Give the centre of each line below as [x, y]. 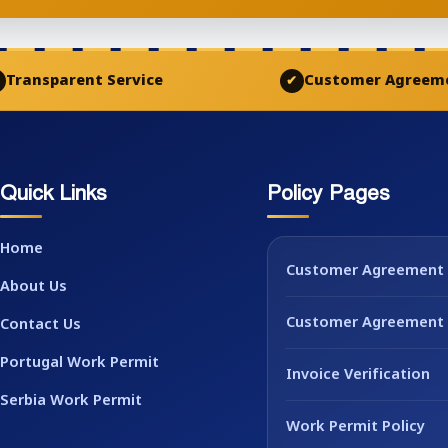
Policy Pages [328, 193]
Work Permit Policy [355, 428]
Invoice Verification [357, 376]
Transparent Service [84, 81]
